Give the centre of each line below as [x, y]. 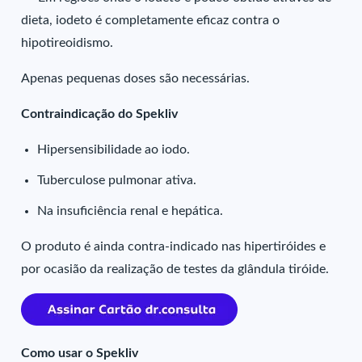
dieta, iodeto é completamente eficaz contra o [151, 20]
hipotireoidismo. [67, 43]
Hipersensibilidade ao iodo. [114, 149]
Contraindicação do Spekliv [100, 114]
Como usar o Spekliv [80, 353]
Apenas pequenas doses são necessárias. [136, 78]
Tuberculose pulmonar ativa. [117, 180]
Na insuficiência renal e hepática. [130, 211]
